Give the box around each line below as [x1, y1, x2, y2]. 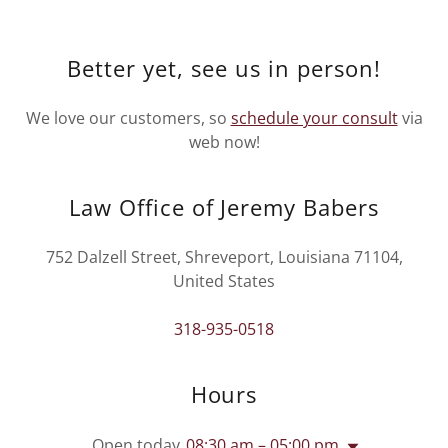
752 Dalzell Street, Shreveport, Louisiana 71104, [45, 246, 403, 268]
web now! [188, 131, 260, 153]
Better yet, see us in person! [67, 53, 381, 83]
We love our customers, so [25, 107, 231, 129]
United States [173, 270, 275, 292]
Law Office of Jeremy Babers [68, 192, 380, 222]
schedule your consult [230, 107, 398, 129]
